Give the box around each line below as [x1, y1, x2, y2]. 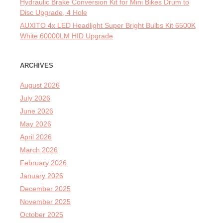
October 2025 [20, 211, 63, 219]
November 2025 [20, 198, 71, 206]
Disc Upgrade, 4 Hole [20, 8, 87, 17]
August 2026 [20, 81, 60, 90]
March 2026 [20, 146, 58, 154]
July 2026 [20, 94, 50, 103]
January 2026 [20, 172, 63, 180]
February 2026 [20, 159, 67, 167]
